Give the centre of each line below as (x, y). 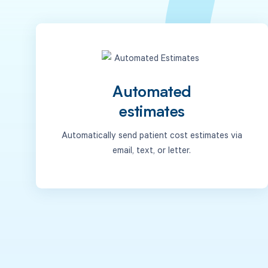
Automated (152, 93)
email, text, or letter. (152, 149)
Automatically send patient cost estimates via (152, 134)
